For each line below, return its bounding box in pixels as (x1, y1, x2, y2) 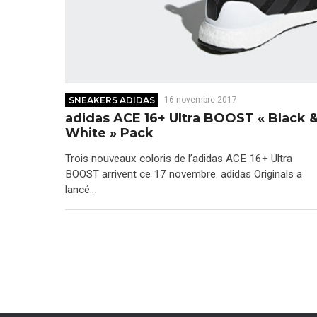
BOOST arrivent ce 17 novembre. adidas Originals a (65, 167, 302, 180)
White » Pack (65, 125, 154, 142)
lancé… (65, 183, 97, 196)
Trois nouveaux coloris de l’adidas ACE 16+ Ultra (65, 151, 292, 165)
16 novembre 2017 (163, 95, 237, 105)
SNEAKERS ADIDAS (69, 95, 156, 106)
